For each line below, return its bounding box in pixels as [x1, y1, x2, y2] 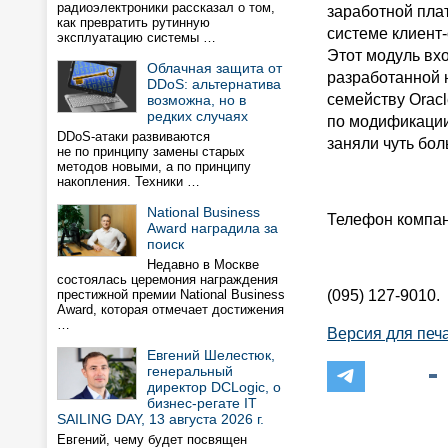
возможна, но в [147, 92, 246, 108]
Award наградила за [147, 220, 278, 236]
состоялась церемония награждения [57, 272, 278, 287]
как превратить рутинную [57, 15, 210, 30]
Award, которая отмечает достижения [57, 302, 284, 317]
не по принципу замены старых [57, 144, 245, 159]
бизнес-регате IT [147, 395, 257, 411]
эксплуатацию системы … [57, 30, 216, 45]
